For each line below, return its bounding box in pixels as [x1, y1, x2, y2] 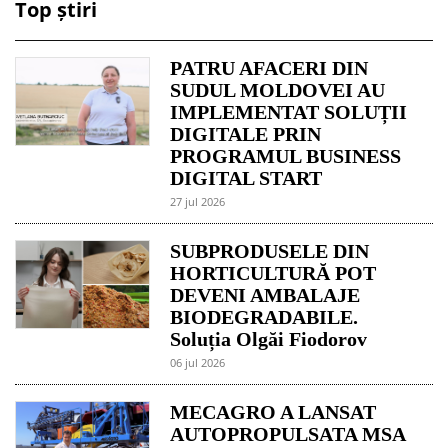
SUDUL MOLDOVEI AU [170, 78, 386, 101]
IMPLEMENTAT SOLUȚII [170, 100, 408, 123]
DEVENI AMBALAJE [170, 283, 361, 306]
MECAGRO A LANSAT [170, 400, 377, 423]
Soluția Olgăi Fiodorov [170, 327, 368, 350]
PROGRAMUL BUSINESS [170, 144, 402, 167]
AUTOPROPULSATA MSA [170, 422, 406, 445]
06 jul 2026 [170, 354, 226, 370]
